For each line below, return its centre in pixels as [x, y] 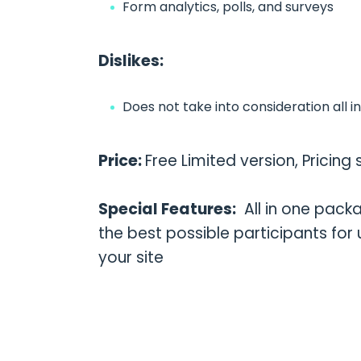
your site [131, 258]
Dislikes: [131, 61]
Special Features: [167, 210]
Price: [121, 161]
